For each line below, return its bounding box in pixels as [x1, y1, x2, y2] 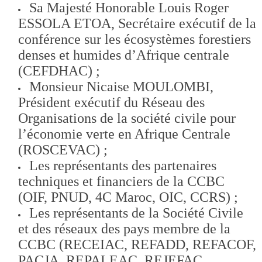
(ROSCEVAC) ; [18, 142, 108, 157]
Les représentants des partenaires [29, 157, 216, 173]
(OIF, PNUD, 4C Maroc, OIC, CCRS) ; [18, 189, 238, 205]
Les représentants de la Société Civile [29, 205, 243, 220]
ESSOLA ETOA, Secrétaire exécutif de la [18, 15, 256, 31]
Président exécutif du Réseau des [18, 94, 205, 110]
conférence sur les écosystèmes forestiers [18, 31, 251, 47]
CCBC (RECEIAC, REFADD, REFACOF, [18, 236, 256, 252]
